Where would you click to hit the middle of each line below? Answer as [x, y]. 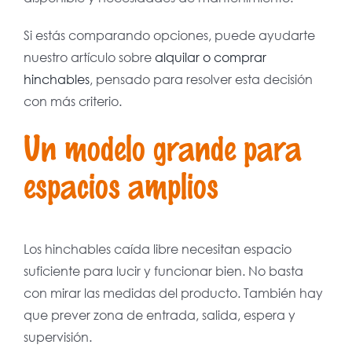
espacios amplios [121, 185]
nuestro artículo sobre [89, 57]
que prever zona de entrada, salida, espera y [159, 315]
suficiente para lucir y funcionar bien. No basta [163, 271]
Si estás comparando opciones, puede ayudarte [169, 35]
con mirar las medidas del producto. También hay [173, 293]
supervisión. [57, 337]
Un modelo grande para [162, 147]
